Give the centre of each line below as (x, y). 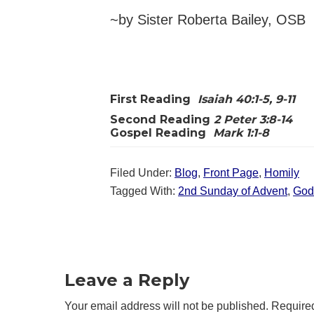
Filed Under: (142, 172)
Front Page (231, 172)
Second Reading (162, 119)
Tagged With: (144, 191)
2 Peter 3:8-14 (255, 119)
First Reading (154, 99)
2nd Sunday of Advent (233, 191)
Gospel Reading (162, 132)
